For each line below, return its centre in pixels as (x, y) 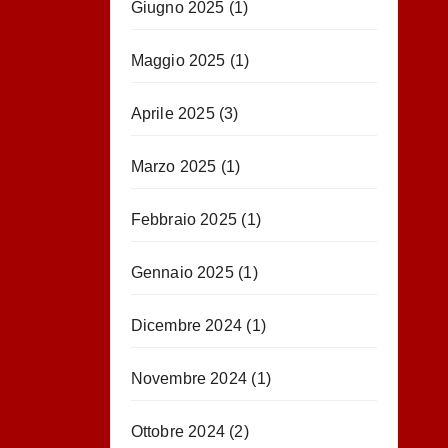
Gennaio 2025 (182, 272)
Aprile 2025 (172, 113)
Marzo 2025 (173, 166)
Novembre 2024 (189, 378)
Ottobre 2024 (177, 431)
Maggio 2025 (178, 60)
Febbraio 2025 (184, 219)
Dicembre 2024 (186, 325)
